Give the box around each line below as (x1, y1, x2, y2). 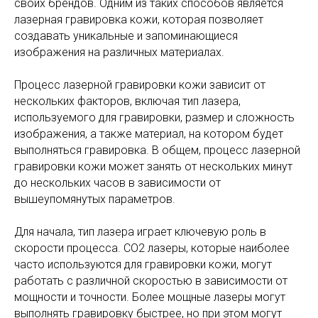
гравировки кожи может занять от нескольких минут (14, 160, 292, 173)
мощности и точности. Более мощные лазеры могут (14, 290, 285, 304)
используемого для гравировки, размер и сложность (14, 111, 295, 124)
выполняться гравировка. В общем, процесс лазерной (14, 143, 300, 157)
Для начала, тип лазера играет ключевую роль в (14, 225, 266, 238)
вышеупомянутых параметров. (14, 192, 175, 206)
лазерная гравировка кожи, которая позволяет (14, 13, 263, 26)
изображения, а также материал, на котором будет (14, 127, 283, 141)
